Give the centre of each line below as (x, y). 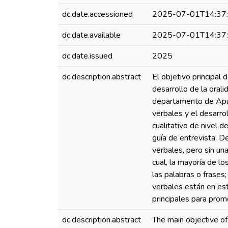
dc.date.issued (87, 56)
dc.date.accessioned (97, 14)
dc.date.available (91, 35)
